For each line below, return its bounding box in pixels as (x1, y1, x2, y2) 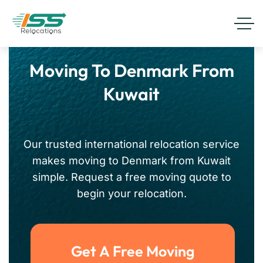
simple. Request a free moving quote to (32, 171, 231, 183)
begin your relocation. (76, 187, 187, 200)
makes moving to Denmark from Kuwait (32, 154, 231, 167)
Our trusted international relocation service (23, 138, 240, 150)
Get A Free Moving (71, 242, 194, 261)
